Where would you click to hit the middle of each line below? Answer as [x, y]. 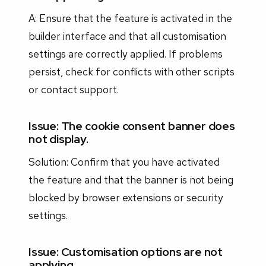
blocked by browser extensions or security [126, 198]
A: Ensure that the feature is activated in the [130, 18]
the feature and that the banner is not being [131, 180]
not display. [58, 139]
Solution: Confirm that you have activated [124, 162]
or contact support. [74, 90]
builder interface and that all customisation [127, 36]
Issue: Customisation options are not [126, 252]
